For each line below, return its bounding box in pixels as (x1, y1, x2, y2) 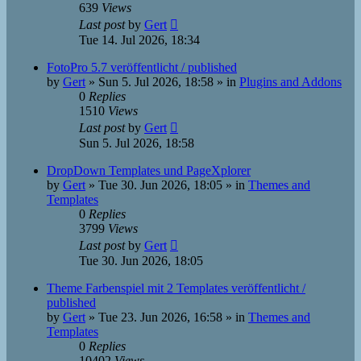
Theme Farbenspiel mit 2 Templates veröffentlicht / (47, 281, 305, 295)
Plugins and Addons (239, 75, 342, 89)
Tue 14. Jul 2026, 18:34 (79, 33, 200, 47)
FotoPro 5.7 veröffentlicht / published (47, 60, 237, 74)
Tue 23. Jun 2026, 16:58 (98, 310, 222, 324)
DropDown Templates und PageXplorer (47, 164, 251, 177)
